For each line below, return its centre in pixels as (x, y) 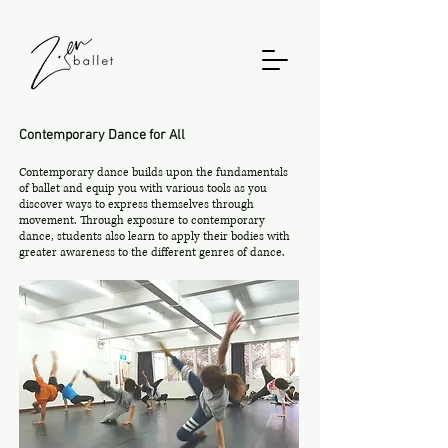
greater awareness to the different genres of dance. (152, 252)
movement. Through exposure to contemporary (142, 220)
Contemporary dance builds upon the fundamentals (153, 172)
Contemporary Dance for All (102, 135)
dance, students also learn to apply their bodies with (154, 236)
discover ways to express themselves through (136, 204)
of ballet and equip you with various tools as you (143, 188)
